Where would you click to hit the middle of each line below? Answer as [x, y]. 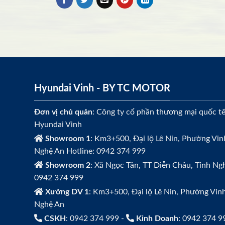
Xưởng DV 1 [67, 192]
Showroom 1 [68, 139]
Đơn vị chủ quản [63, 112]
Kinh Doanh [157, 219]
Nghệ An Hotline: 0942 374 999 [90, 151]
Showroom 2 [68, 165]
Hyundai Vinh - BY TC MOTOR [102, 88]
